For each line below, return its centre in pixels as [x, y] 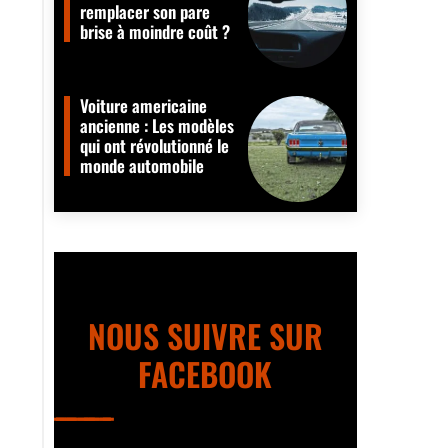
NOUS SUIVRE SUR [205, 336]
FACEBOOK [205, 374]
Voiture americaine [143, 106]
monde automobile [141, 166]
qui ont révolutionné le [154, 146]
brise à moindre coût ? [154, 32]
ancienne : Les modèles [156, 126]
